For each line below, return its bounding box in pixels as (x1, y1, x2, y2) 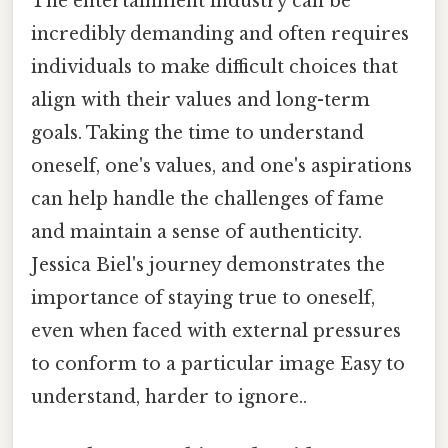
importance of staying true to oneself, (31, 286, 375, 309)
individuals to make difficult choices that (31, 55, 398, 78)
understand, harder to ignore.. (31, 385, 307, 408)
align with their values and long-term (31, 88, 370, 111)
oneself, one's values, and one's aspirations (31, 154, 412, 177)
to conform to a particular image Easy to (31, 352, 405, 375)
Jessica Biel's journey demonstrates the (31, 253, 385, 276)
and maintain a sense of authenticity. (31, 220, 362, 243)
